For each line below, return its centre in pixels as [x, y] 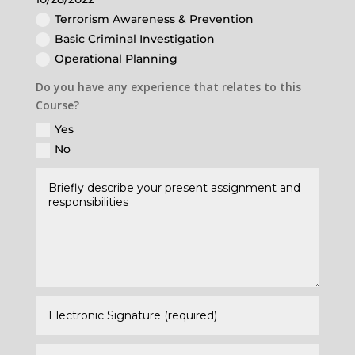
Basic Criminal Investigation [135, 38]
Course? [58, 105]
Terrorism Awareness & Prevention [155, 19]
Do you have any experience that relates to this [169, 86]
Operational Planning [116, 58]
